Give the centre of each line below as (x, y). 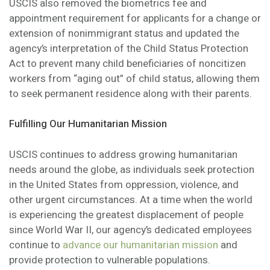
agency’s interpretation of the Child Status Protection (129, 48)
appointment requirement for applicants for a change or (135, 18)
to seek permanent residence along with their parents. (130, 93)
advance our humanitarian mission (140, 245)
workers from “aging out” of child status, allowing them (134, 78)
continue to (36, 245)
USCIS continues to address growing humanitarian (123, 154)
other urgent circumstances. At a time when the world (131, 199)
